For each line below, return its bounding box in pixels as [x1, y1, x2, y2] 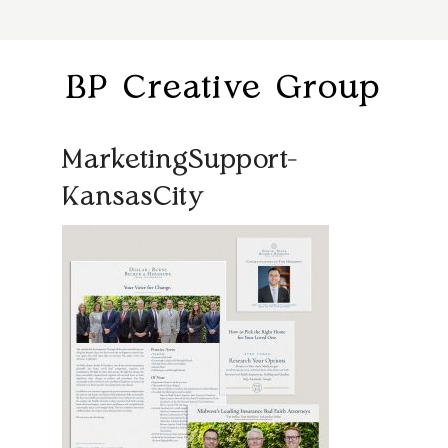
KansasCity [61, 186, 204, 210]
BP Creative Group [66, 74, 382, 104]
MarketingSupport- [61, 149, 298, 173]
